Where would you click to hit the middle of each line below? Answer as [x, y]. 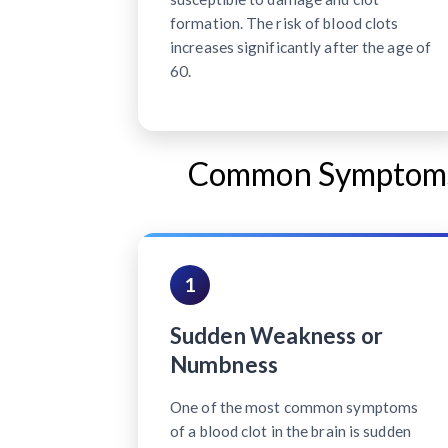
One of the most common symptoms [294, 406]
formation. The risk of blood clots [284, 22]
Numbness [224, 364]
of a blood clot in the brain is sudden [290, 430]
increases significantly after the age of [301, 46]
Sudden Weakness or [276, 335]
